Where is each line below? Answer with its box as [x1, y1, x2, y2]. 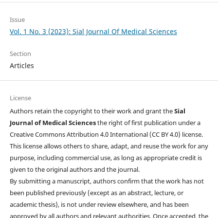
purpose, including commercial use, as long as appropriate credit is [9, 153, 202, 163]
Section [9, 49, 31, 58]
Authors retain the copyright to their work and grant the [9, 107, 174, 116]
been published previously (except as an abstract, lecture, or [9, 188, 183, 198]
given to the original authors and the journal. [9, 165, 140, 174]
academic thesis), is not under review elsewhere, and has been [9, 200, 189, 209]
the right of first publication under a [97, 118, 200, 127]
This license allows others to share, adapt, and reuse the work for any [9, 142, 208, 151]
